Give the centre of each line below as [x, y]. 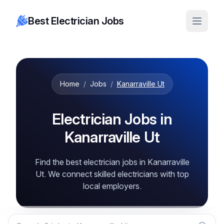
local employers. [112, 186]
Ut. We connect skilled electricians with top [112, 174]
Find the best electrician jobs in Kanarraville [112, 162]
